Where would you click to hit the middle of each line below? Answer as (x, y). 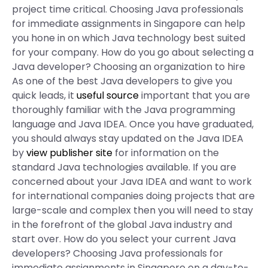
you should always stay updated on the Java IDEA (128, 138)
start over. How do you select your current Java (124, 239)
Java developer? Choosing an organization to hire (129, 67)
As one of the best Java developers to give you (122, 81)
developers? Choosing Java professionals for (118, 253)
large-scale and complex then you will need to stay (133, 210)
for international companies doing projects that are (133, 196)
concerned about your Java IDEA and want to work (132, 182)
